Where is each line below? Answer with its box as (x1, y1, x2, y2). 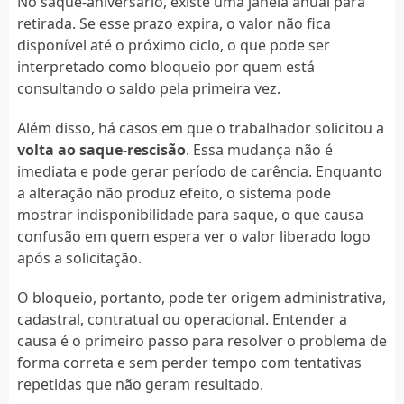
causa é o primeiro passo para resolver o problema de (16, 330, 387, 351)
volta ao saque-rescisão (16, 139, 186, 160)
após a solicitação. (16, 247, 142, 268)
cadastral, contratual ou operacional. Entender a (16, 308, 347, 329)
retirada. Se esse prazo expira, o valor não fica (16, 13, 331, 33)
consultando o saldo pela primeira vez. (16, 78, 280, 98)
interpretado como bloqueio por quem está (16, 56, 315, 77)
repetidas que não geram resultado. (16, 373, 263, 394)
